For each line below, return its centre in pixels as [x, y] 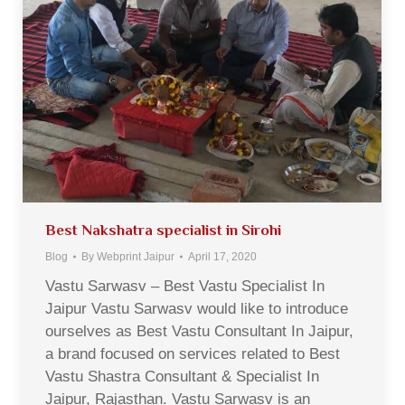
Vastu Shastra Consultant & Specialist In [182, 376]
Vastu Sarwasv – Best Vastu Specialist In [185, 286]
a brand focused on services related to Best [193, 353]
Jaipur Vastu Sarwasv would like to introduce [197, 308]
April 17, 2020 [222, 256]
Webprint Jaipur [136, 256]
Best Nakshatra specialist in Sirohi [163, 230]
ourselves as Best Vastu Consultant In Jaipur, [199, 331]
